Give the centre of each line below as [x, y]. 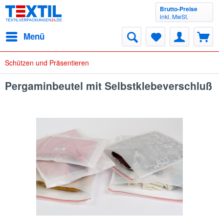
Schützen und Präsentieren [47, 63]
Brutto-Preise [179, 9]
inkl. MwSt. [174, 16]
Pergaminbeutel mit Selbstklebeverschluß [109, 86]
